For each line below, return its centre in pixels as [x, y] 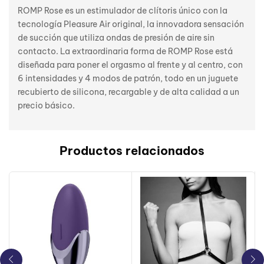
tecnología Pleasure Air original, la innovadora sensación [131, 24]
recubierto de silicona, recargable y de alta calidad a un [128, 92]
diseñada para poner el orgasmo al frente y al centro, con [130, 65]
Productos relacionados [132, 150]
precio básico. [46, 105]
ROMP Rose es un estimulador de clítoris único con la [123, 10]
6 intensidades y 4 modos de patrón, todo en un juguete [128, 78]
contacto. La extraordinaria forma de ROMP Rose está [125, 51]
